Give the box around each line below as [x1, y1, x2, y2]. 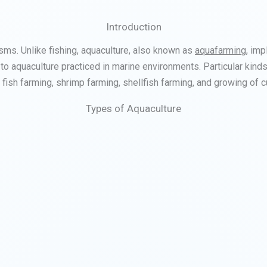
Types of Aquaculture [86, 102, 181, 114]
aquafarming [195, 44, 246, 56]
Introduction [105, 21, 162, 33]
